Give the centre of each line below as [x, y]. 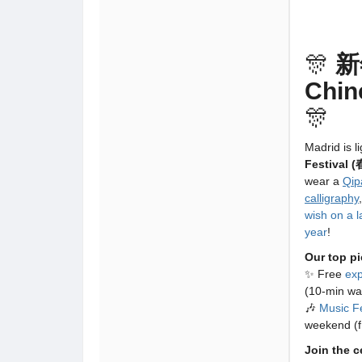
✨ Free [325, 274]
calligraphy [332, 198]
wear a [324, 181]
